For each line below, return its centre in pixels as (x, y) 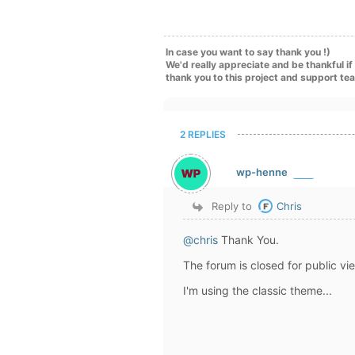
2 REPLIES (203, 134)
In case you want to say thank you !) (248, 52)
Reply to (232, 206)
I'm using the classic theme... (258, 290)
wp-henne (262, 172)
